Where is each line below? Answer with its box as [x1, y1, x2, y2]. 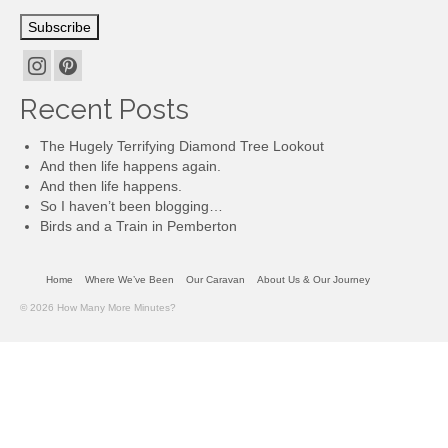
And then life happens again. [40, 158, 221, 174]
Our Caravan [186, 274, 245, 285]
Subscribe [28, 18, 91, 35]
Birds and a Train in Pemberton [40, 218, 237, 234]
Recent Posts [20, 93, 189, 126]
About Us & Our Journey [257, 274, 370, 285]
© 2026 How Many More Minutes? [20, 302, 176, 313]
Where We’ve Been [85, 274, 174, 285]
